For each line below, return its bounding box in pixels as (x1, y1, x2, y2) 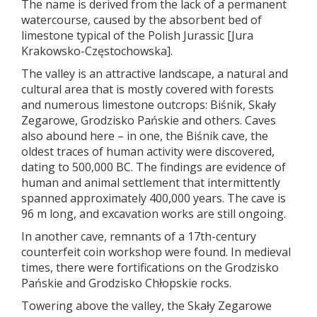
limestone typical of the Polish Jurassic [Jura (21, 28, 253, 44)
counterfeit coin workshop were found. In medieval (21, 244, 291, 260)
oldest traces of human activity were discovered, (21, 144, 275, 160)
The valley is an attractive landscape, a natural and (21, 66, 288, 82)
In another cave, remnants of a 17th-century (21, 229, 256, 245)
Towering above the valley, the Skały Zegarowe (21, 298, 272, 314)
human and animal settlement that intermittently (21, 175, 280, 191)
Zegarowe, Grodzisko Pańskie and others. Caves (21, 113, 276, 129)
